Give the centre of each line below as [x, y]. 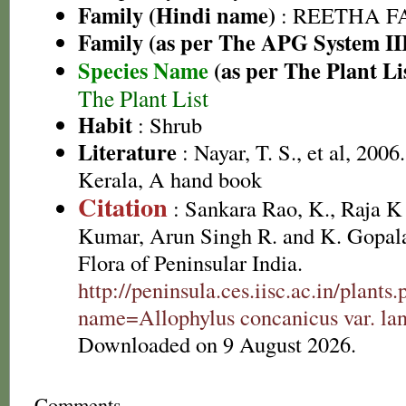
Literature [127, 152]
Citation [123, 207]
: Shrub [167, 125]
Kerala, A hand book [170, 179]
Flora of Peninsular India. [190, 262]
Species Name [146, 70]
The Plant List [143, 97]
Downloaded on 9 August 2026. [217, 344]
